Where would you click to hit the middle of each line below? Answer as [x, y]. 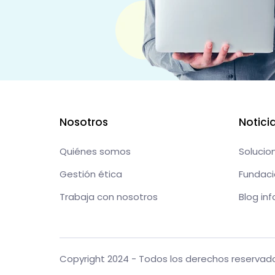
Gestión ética [91, 174]
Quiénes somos [95, 151]
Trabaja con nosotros [109, 196]
